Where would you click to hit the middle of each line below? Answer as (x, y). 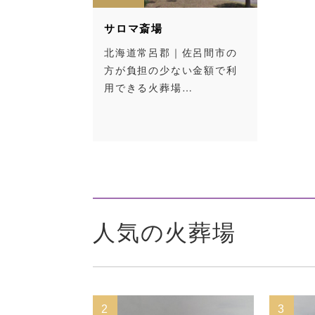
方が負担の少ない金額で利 (171, 70)
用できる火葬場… (149, 88)
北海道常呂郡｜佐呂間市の (171, 52)
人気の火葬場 (165, 233)
